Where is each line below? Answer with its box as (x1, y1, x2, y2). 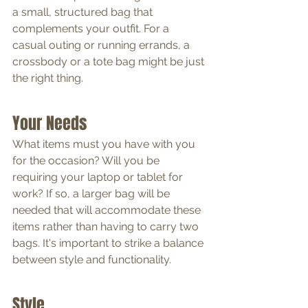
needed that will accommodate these (12, 203, 203, 217)
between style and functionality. (12, 253, 171, 267)
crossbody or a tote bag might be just (12, 55, 207, 69)
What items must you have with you (12, 137, 198, 151)
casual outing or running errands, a (12, 38, 192, 52)
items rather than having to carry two (12, 220, 201, 234)
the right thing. (12, 71, 83, 85)
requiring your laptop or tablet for (12, 170, 186, 184)
